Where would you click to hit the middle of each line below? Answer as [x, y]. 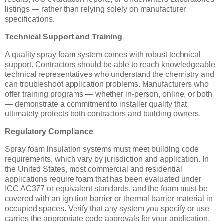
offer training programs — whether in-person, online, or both [109, 94]
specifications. [30, 19]
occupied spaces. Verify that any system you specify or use [107, 208]
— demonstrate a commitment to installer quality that [96, 104]
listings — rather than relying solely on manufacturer [95, 9]
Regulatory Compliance [49, 131]
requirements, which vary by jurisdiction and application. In [107, 159]
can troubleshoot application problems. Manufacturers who [107, 84]
